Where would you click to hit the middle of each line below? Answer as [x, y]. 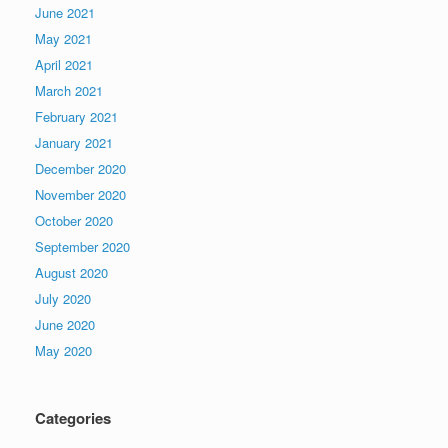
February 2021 [76, 116]
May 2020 [63, 350]
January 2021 [74, 142]
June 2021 [65, 12]
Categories [73, 417]
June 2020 [65, 324]
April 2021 [64, 64]
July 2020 [63, 298]
